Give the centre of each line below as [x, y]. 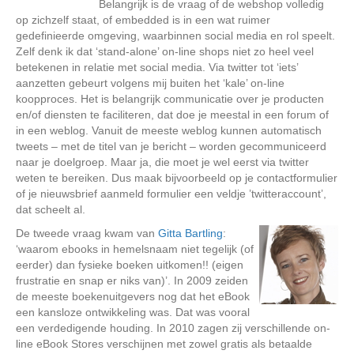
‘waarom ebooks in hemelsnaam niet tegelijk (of [135, 249]
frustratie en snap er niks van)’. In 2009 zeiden [132, 281]
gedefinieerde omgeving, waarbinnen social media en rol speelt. [175, 36]
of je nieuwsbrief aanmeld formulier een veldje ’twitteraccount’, [171, 194]
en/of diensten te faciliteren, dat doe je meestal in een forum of [172, 115]
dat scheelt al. [51, 209]
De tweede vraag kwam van [87, 233]
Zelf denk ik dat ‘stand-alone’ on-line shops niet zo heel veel [165, 51]
